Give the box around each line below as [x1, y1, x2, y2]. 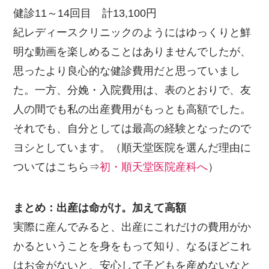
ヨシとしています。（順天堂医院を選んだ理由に [13, 142, 252, 154]
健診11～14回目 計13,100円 [13, 7, 157, 20]
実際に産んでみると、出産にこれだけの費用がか [13, 220, 252, 233]
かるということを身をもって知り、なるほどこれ [13, 240, 252, 252]
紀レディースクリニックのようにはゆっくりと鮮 [13, 26, 252, 39]
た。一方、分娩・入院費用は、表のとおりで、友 [13, 84, 252, 97]
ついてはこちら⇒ [13, 161, 100, 174]
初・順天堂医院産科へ [100, 161, 208, 174]
